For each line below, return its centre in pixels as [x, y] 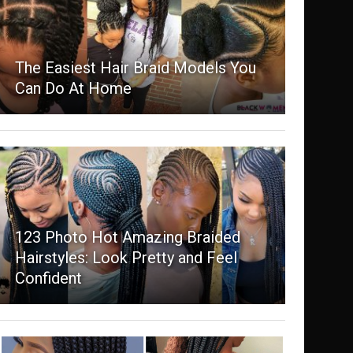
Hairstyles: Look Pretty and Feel [126, 258]
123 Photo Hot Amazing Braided [127, 238]
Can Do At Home [73, 89]
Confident [48, 279]
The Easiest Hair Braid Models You [135, 68]
